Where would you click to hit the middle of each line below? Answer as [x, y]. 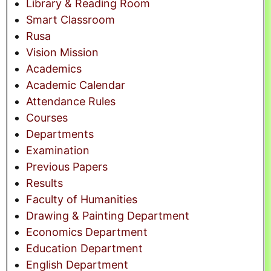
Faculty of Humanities [82, 200]
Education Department [84, 249]
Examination [58, 151]
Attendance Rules [71, 102]
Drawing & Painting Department [108, 216]
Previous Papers [67, 167]
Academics [54, 69]
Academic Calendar [76, 85]
